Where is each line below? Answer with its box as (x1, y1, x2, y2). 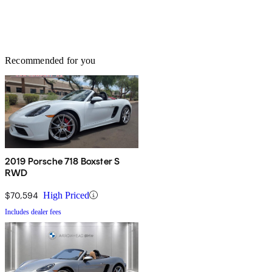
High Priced (43, 189, 89, 200)
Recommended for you (5, 55, 96, 66)
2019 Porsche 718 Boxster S (5, 155, 120, 167)
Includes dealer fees (5, 207, 61, 216)
